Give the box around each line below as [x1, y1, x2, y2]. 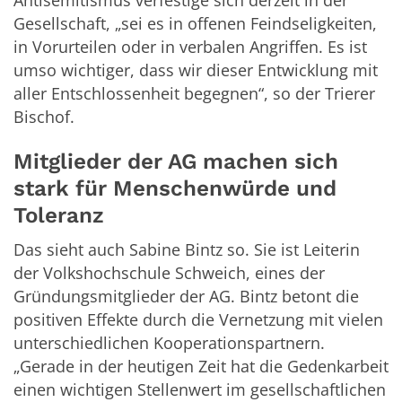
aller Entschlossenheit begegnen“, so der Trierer [13, 83, 375, 105]
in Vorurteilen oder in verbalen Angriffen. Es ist [13, 36, 367, 58]
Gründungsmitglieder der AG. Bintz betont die [13, 285, 359, 308]
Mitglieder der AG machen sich [13, 148, 338, 175]
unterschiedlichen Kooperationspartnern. [13, 332, 325, 354]
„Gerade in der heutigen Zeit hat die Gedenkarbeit [13, 355, 389, 378]
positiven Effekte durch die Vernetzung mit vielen [13, 309, 383, 331]
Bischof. [13, 106, 74, 128]
